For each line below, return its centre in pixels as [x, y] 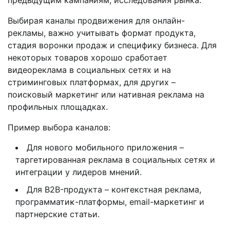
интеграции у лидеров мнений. [79, 172]
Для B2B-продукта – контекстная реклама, [114, 190]
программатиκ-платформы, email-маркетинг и [110, 202]
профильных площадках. [58, 107]
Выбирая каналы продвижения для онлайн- [96, 21]
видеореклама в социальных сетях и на [89, 70]
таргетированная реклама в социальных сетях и [115, 160]
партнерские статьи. [57, 214]
